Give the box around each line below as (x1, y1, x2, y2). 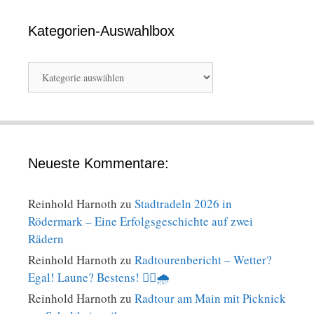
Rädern (28, 230, 64, 247)
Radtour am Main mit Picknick (135, 289, 286, 306)
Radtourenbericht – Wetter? (135, 251, 272, 268)
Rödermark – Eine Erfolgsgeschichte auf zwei (28, 212, 253, 229)
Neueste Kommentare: (28, 155, 169, 171)
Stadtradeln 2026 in (135, 195, 232, 212)
